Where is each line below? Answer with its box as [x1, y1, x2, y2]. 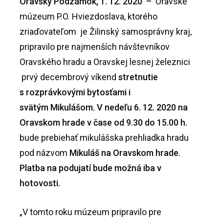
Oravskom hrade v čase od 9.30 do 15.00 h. [20, 117, 187, 128]
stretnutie [118, 72, 158, 83]
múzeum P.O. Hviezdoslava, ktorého [20, 11, 157, 22]
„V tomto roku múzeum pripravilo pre [20, 207, 161, 218]
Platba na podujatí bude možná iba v [20, 163, 161, 174]
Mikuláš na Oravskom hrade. [69, 148, 180, 158]
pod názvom [20, 148, 69, 158]
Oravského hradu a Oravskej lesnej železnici [20, 57, 190, 67]
